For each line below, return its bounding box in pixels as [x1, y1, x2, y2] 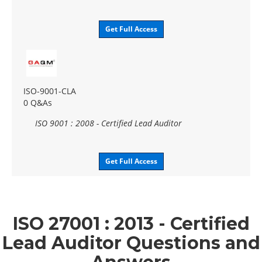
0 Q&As [23, 96, 52, 108]
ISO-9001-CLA [23, 85, 76, 96]
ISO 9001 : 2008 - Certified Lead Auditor [35, 117, 182, 129]
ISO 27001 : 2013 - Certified [12, 212, 250, 235]
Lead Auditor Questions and [2, 232, 260, 254]
